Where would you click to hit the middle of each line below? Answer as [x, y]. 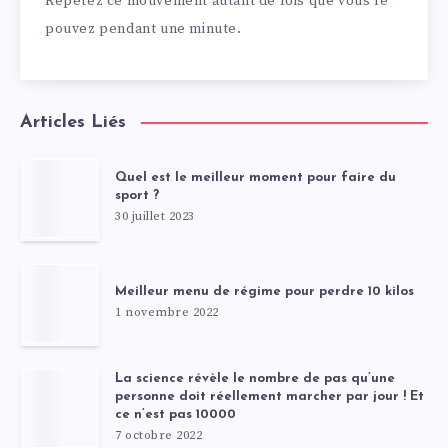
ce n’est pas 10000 [175, 415]
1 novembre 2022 [167, 313]
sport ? [137, 196]
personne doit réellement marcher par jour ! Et [269, 397]
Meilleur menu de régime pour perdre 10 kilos [264, 292]
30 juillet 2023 [155, 217]
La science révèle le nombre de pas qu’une [255, 379]
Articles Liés [73, 123]
